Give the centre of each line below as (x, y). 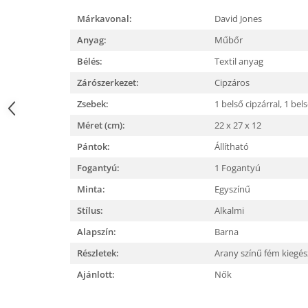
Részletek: (98, 253)
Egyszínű (233, 189)
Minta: (91, 189)
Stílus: (90, 210)
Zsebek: (93, 104)
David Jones (239, 19)
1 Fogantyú (239, 168)
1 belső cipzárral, (249, 104)
